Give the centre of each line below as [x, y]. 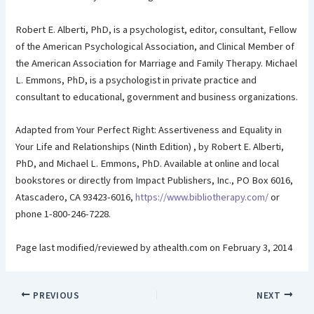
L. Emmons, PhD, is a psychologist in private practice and [136, 80]
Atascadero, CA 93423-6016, [76, 198]
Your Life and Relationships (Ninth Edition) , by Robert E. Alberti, [150, 147]
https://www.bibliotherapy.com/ [202, 198]
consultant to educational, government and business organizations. [157, 97]
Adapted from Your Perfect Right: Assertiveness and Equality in [149, 130]
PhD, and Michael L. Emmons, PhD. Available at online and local [148, 164]
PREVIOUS [55, 295]
